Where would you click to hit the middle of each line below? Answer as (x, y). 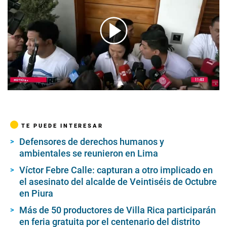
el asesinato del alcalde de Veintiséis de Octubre (118, 182)
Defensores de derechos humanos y (92, 142)
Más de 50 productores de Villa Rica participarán (118, 210)
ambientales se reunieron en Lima (89, 154)
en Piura (36, 194)
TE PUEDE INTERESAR (62, 126)
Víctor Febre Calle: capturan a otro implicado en (116, 170)
